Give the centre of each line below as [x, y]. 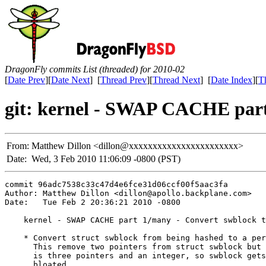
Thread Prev [123, 80]
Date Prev [26, 80]
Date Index [232, 80]
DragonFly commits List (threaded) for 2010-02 [95, 69]
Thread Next [176, 80]
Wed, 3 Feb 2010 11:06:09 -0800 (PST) [106, 159]
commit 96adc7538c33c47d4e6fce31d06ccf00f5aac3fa [116, 184]
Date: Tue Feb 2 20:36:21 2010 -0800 [93, 202]
